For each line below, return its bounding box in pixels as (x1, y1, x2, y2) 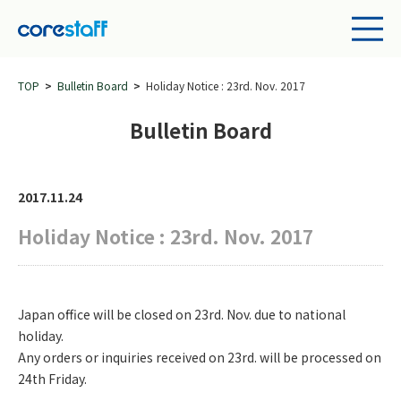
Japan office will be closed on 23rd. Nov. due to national (18, 305, 346, 323)
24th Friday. (18, 370, 87, 388)
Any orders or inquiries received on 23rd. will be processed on (18, 348, 381, 366)
